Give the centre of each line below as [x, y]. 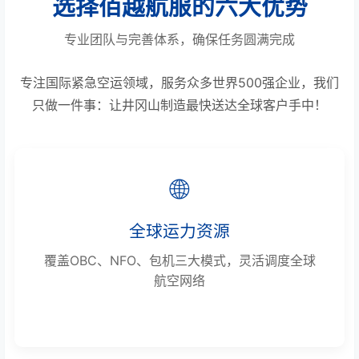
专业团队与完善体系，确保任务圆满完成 [179, 39]
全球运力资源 [179, 231]
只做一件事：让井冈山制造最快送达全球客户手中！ [179, 105]
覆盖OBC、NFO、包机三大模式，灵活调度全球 [179, 260]
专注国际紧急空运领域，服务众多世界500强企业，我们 [179, 82]
